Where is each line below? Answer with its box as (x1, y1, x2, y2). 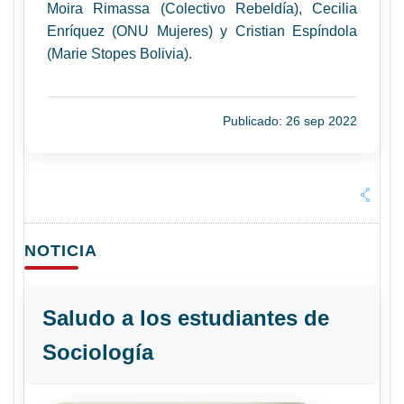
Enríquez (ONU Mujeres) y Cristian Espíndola (47, 23, 357, 39)
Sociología (42, 340, 153, 364)
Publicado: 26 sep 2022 (223, 114, 357, 128)
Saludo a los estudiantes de (42, 306, 329, 330)
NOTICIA (24, 242, 97, 260)
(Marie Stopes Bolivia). (47, 46, 192, 61)
